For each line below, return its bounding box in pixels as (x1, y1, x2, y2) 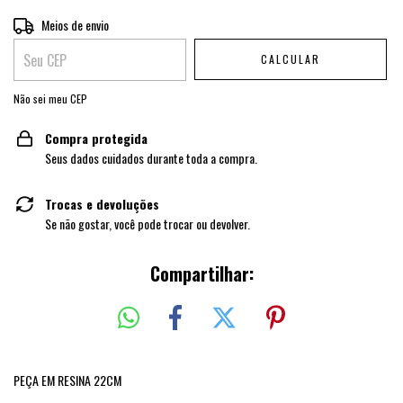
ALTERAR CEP (315, 15, 382, 31)
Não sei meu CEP (13, 91, 87, 107)
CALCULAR (261, 51, 321, 67)
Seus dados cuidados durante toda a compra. (45, 148, 257, 167)
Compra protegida (45, 129, 148, 148)
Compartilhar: (149, 260, 254, 287)
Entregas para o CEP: (13, 13, 112, 32)
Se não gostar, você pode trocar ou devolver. (45, 214, 250, 233)
